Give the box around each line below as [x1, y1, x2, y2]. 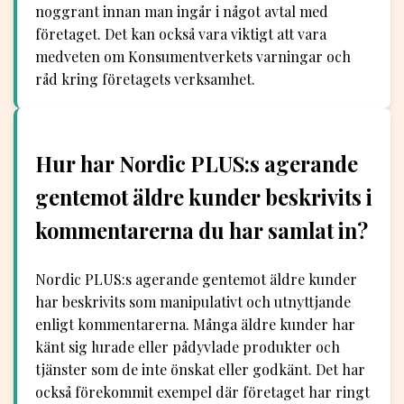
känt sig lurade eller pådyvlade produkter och [35, 337, 340, 357]
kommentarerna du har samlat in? [35, 216, 368, 244]
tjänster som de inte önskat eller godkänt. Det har [35, 360, 365, 380]
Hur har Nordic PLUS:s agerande [35, 149, 358, 178]
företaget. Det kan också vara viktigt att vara [35, 23, 326, 43]
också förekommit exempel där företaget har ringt [35, 382, 370, 402]
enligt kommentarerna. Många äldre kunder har [35, 315, 355, 335]
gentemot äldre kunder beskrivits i [35, 182, 372, 211]
